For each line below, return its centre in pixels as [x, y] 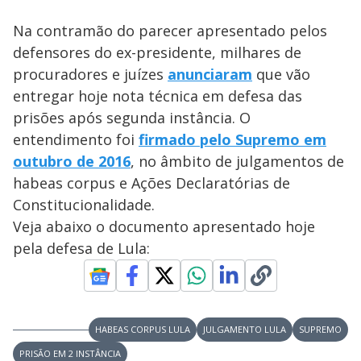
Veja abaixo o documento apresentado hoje [164, 227]
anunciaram [210, 75]
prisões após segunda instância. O [132, 118]
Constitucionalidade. [86, 205]
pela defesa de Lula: [81, 249]
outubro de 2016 [72, 162]
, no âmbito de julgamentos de [237, 162]
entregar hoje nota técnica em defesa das [158, 96]
